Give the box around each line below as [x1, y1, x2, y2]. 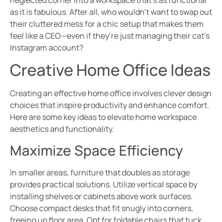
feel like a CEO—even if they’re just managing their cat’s [10, 30, 210, 42]
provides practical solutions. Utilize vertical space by [10, 178, 197, 190]
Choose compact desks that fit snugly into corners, [10, 202, 193, 214]
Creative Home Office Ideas [10, 59, 211, 81]
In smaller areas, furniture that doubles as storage [10, 166, 190, 178]
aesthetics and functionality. [10, 123, 114, 135]
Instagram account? [10, 42, 83, 54]
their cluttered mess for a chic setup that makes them [10, 18, 204, 30]
